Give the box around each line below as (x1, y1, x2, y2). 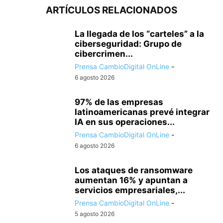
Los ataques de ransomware (75, 165, 193, 175)
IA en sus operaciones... (75, 116, 175, 127)
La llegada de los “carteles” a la (75, 28, 204, 39)
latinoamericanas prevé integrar (75, 107, 210, 117)
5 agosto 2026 (75, 210, 114, 218)
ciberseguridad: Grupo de (75, 38, 182, 49)
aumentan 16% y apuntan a (75, 175, 188, 185)
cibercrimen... (75, 48, 133, 59)
